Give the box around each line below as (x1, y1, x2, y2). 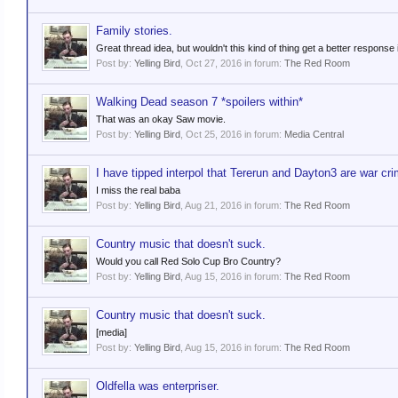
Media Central (284, 129, 344, 139)
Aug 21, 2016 (185, 200, 242, 211)
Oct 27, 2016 (186, 58, 242, 68)
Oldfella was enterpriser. (96, 379, 219, 393)
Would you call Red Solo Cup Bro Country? (96, 256, 281, 267)
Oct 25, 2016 (186, 129, 242, 139)
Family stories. (96, 24, 172, 37)
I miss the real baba (96, 185, 180, 195)
